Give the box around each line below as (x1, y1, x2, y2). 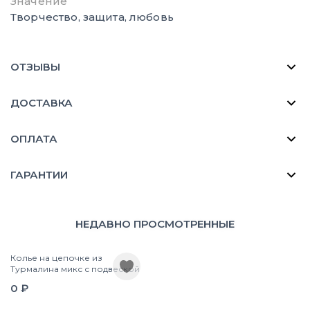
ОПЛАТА (10, 131, 57, 145)
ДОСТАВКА (10, 95, 73, 109)
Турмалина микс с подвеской (10, 263, 140, 274)
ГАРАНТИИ (10, 167, 68, 181)
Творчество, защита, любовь (10, 10, 174, 24)
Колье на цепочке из (10, 252, 102, 263)
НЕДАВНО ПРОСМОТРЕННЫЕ (75, 217, 235, 230)
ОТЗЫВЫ (10, 60, 60, 73)
